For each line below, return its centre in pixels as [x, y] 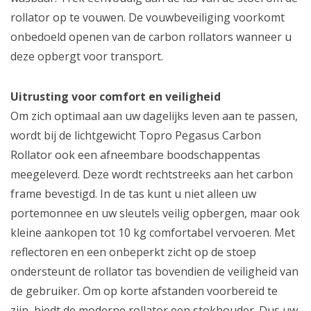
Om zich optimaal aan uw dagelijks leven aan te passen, [154, 116]
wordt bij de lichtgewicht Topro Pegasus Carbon [136, 135]
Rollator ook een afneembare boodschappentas [135, 154]
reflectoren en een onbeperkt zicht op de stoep [133, 252]
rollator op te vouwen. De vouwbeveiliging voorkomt [148, 17]
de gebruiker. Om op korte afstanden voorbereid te [144, 291]
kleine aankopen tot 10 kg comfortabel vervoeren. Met [153, 232]
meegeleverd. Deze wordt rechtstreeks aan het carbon [152, 174]
